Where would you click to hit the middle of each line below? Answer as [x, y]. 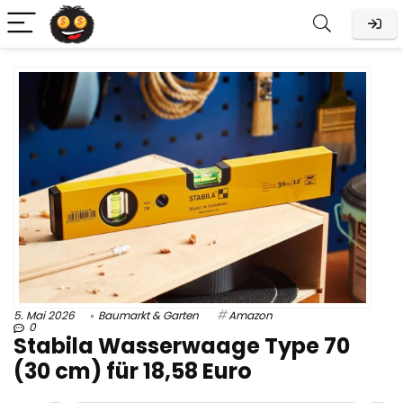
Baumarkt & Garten [148, 316]
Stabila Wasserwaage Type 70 [182, 346]
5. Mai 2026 [44, 316]
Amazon [251, 316]
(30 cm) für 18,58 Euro [133, 372]
